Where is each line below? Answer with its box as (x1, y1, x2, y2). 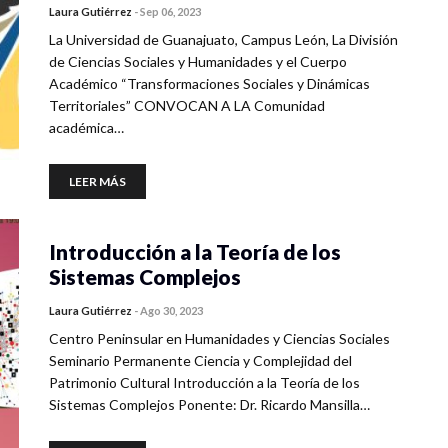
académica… (49, 119, 124, 136)
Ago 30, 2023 (140, 304, 203, 317)
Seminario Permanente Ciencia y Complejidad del (49, 352, 352, 369)
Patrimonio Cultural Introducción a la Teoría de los (49, 374, 360, 391)
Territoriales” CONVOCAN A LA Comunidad (49, 97, 325, 114)
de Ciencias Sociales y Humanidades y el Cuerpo (49, 53, 347, 70)
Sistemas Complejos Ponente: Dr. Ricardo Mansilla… (49, 396, 370, 413)
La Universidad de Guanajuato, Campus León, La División (49, 31, 398, 48)
